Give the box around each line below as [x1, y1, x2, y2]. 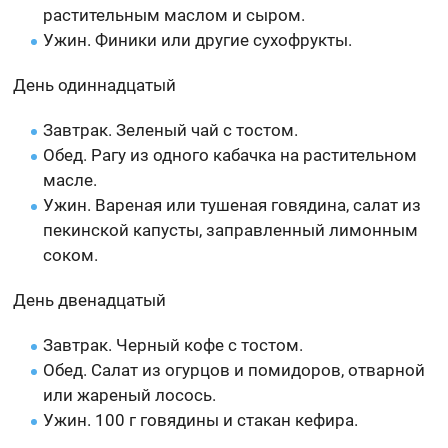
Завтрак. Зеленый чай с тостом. [43, 119, 299, 140]
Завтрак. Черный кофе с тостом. [43, 334, 304, 355]
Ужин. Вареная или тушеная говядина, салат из [43, 194, 422, 215]
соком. [43, 244, 99, 265]
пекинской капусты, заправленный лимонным [43, 219, 419, 240]
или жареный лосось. [43, 384, 217, 405]
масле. [43, 169, 98, 190]
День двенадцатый [13, 289, 167, 310]
